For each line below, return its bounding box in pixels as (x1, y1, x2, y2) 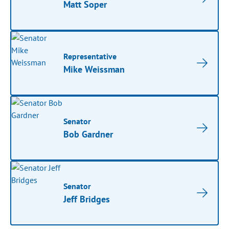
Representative (63, 51, 117, 61)
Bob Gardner (63, 128, 113, 140)
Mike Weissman (63, 63, 125, 75)
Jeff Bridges (63, 193, 110, 205)
